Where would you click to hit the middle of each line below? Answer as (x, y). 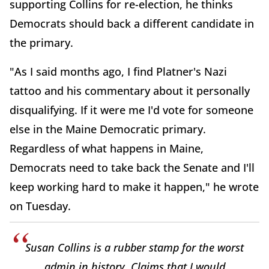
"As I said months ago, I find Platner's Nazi (118, 71)
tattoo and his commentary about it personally (130, 90)
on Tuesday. (40, 206)
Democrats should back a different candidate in (132, 23)
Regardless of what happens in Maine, (107, 148)
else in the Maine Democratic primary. (108, 129)
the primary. (43, 42)
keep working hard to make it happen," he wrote (134, 186)
